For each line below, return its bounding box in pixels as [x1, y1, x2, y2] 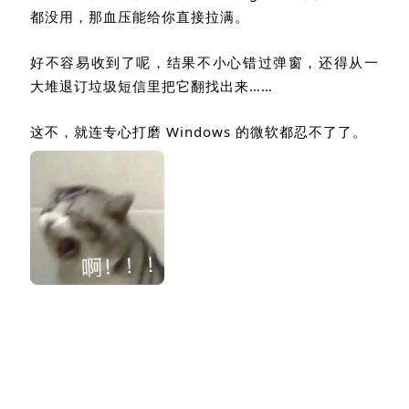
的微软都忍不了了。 [236, 122, 367, 142]
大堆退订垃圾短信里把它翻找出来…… [30, 77, 273, 96]
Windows [166, 122, 236, 142]
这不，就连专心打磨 [30, 122, 166, 142]
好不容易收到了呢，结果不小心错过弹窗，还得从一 [30, 53, 379, 72]
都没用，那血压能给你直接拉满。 [30, 7, 249, 26]
